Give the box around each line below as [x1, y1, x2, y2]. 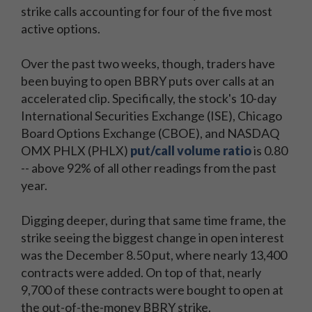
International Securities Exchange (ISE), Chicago [21, 108, 282, 123]
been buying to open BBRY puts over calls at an [21, 73, 274, 88]
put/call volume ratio [130, 143, 251, 158]
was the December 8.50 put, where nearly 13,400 [21, 247, 287, 263]
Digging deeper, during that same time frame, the [21, 212, 286, 228]
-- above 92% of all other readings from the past [21, 160, 276, 175]
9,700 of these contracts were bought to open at [21, 282, 283, 297]
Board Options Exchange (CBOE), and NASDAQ [21, 125, 279, 141]
